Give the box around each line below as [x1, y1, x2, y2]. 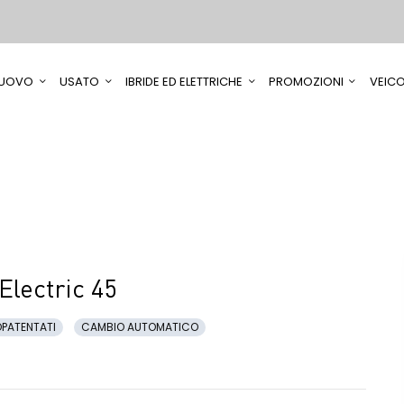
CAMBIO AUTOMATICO [81, 319, 198, 335]
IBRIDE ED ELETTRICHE [125, 73, 243, 91]
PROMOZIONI [268, 73, 344, 91]
